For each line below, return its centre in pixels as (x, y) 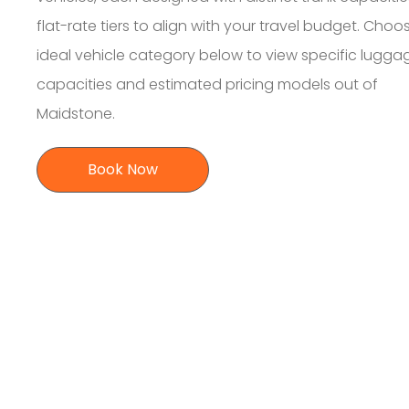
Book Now (123, 170)
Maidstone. (76, 114)
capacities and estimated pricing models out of (208, 85)
